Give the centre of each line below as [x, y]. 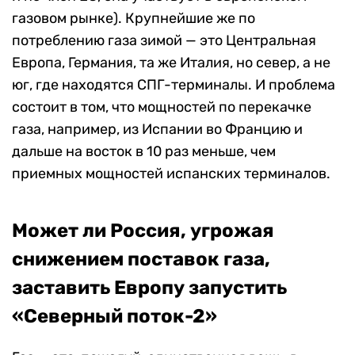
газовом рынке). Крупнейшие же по [134, 19]
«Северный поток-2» [115, 317]
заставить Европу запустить [149, 288]
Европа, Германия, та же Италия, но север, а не [171, 63]
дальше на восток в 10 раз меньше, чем [144, 152]
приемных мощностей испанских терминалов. [171, 174]
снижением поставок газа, [141, 260]
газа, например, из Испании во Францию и [157, 130]
